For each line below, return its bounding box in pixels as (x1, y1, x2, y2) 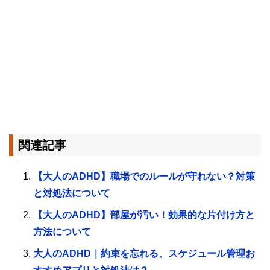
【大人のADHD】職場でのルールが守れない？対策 (33, 171, 255, 182)
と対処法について (33, 188, 110, 199)
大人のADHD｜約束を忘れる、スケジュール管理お (33, 248, 255, 259)
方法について (33, 227, 91, 237)
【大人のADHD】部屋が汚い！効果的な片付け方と (33, 210, 255, 221)
